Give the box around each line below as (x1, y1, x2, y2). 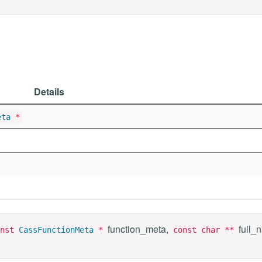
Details (34, 85, 64, 98)
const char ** (173, 225, 234, 235)
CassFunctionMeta (19, 225, 94, 235)
